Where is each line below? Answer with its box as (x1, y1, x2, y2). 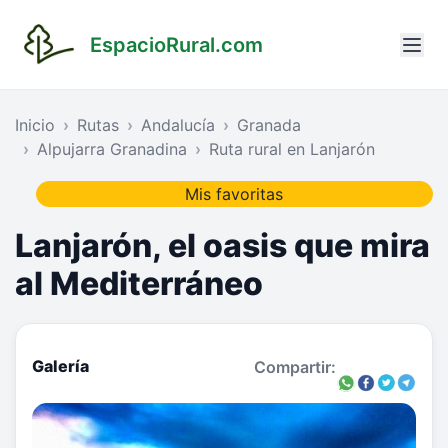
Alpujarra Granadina (37, 139, 187, 160)
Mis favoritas (185, 184, 284, 205)
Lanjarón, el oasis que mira (15, 226, 430, 266)
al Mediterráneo (15, 264, 263, 304)
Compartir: (254, 356, 336, 377)
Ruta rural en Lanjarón (209, 139, 375, 160)
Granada (237, 115, 301, 136)
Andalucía (141, 115, 215, 136)
